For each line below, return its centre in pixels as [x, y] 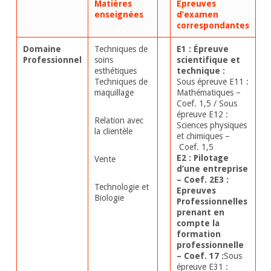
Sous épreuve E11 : [212, 82]
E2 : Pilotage [202, 158]
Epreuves [196, 191]
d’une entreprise [212, 169]
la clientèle [113, 132]
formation [198, 234]
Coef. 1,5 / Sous [207, 104]
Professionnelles [212, 202]
